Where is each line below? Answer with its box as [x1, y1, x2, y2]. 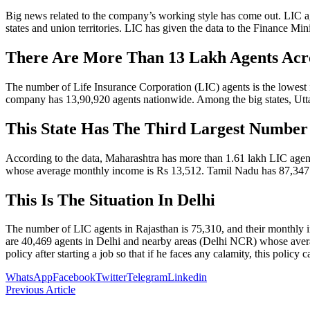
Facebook [53, 271, 95, 284]
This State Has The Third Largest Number [6, 119, 308, 138]
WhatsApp [6, 271, 53, 284]
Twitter [95, 271, 127, 284]
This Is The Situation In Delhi [6, 190, 215, 209]
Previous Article [6, 284, 75, 296]
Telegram [127, 271, 167, 284]
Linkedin [167, 271, 207, 284]
